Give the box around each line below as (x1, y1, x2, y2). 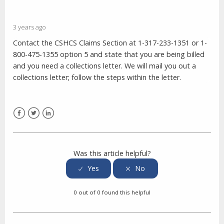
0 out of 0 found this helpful (73, 188, 150, 196)
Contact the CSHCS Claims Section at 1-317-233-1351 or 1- (13, 38, 207, 48)
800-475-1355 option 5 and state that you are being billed (13, 49, 204, 59)
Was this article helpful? (73, 148, 151, 158)
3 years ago (13, 22, 46, 32)
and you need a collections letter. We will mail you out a (13, 61, 196, 71)
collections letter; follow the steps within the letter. (13, 72, 181, 82)
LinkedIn (42, 120, 69, 130)
